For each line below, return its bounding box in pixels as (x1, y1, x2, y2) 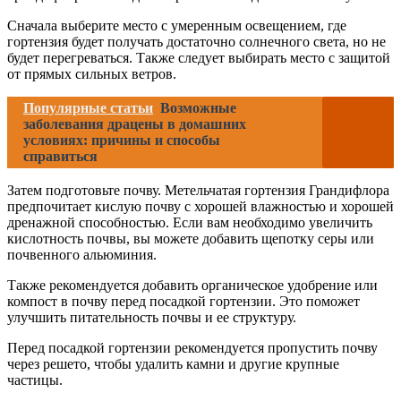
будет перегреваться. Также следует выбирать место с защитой (7, 50, 390, 66)
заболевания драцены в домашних (23, 116, 246, 132)
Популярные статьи (23, 100, 153, 116)
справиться (23, 149, 98, 165)
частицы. (7, 372, 63, 388)
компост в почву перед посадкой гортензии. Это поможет (7, 294, 360, 310)
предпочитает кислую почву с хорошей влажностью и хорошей (7, 199, 394, 215)
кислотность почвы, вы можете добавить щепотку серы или (7, 231, 374, 247)
